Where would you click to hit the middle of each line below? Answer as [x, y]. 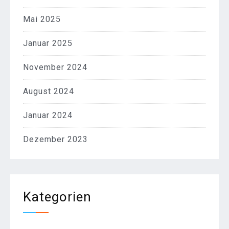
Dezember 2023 [55, 140]
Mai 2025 [42, 19]
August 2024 [49, 91]
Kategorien [57, 197]
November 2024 [55, 67]
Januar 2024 [48, 116]
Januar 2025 [48, 43]
